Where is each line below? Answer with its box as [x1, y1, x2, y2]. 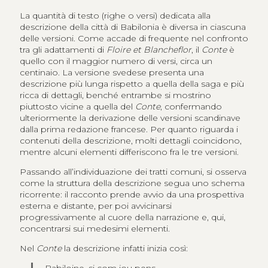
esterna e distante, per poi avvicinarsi [19, 200, 172, 212]
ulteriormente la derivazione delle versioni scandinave [19, 112, 240, 124]
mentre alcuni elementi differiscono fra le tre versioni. [19, 147, 239, 158]
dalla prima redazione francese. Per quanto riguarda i [19, 124, 238, 135]
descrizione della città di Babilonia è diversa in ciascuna [19, 22, 246, 33]
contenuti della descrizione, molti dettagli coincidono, [19, 135, 242, 147]
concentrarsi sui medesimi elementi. [19, 223, 170, 234]
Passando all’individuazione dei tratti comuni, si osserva [19, 166, 246, 178]
